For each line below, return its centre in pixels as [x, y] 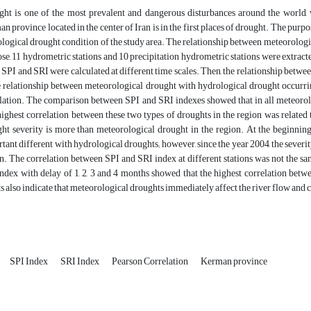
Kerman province [234, 262]
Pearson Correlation [151, 262]
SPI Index [30, 262]
